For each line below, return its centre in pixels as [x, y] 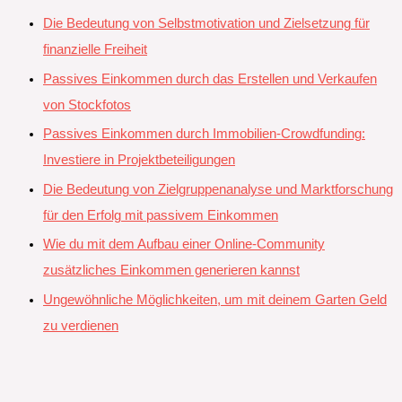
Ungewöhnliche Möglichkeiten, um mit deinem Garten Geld [215, 300]
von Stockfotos [87, 105]
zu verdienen [81, 326]
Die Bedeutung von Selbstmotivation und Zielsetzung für [206, 23]
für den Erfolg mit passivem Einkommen [161, 215]
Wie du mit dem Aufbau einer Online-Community [184, 245]
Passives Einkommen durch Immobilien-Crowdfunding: [204, 134]
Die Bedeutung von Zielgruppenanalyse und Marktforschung [218, 189]
